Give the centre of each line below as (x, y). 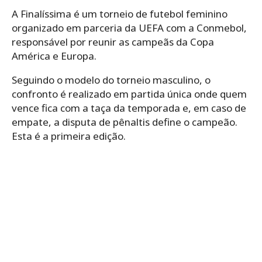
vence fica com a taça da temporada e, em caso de (129, 118)
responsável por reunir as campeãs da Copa (113, 51)
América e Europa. (54, 65)
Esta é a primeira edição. (69, 146)
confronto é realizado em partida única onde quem (129, 104)
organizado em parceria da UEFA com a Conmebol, (129, 37)
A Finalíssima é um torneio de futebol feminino (120, 23)
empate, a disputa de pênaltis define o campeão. (125, 132)
